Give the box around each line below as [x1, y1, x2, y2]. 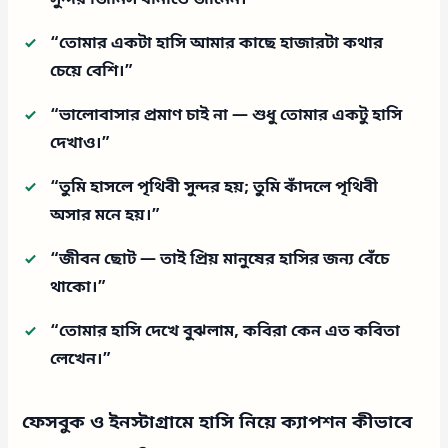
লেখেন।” [50, 348, 112, 371]
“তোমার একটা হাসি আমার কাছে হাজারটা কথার [50, 32, 384, 55]
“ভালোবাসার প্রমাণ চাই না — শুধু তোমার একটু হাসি [50, 104, 403, 127]
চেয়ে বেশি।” [50, 60, 134, 83]
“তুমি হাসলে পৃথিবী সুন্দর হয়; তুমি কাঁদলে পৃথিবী [50, 176, 379, 199]
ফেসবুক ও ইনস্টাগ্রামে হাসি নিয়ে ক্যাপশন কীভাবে [22, 410, 413, 435]
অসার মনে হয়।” [50, 204, 161, 227]
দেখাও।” [50, 132, 111, 155]
